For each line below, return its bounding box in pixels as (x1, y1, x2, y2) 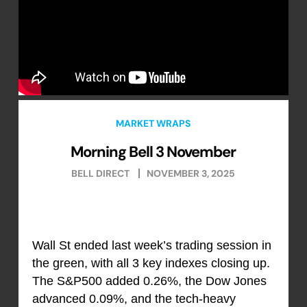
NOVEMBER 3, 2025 (147, 167, 236, 180)
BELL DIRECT (71, 167, 130, 180)
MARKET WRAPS (116, 116, 191, 130)
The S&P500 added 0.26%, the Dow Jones (32, 274, 267, 288)
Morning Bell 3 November (71, 141, 236, 161)
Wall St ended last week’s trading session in (32, 238, 271, 253)
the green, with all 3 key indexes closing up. (32, 256, 270, 271)
